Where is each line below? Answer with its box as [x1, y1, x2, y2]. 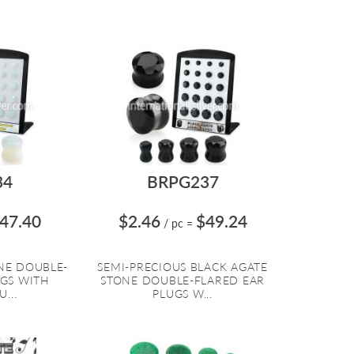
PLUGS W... [153, 287, 213, 301]
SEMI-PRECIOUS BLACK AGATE [97, 260, 268, 274]
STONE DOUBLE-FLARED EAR [100, 273, 265, 288]
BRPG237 [146, 171, 219, 192]
